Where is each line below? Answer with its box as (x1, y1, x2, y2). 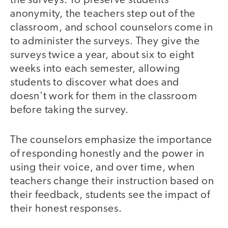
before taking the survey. (10, 105, 129, 116)
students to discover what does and (10, 77, 180, 89)
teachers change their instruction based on (10, 176, 214, 187)
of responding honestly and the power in (10, 148, 205, 159)
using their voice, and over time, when (10, 162, 195, 173)
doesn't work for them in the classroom (10, 91, 197, 102)
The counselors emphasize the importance (10, 134, 213, 146)
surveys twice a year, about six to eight (10, 50, 194, 61)
